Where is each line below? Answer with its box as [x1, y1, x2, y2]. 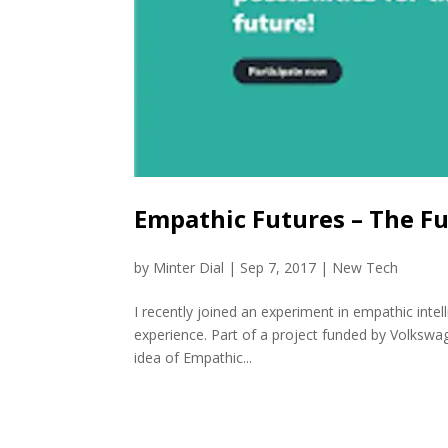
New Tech [332, 257, 399, 277]
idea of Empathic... [134, 347, 253, 367]
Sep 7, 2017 [240, 257, 317, 277]
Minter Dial [153, 257, 225, 277]
